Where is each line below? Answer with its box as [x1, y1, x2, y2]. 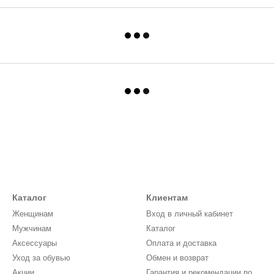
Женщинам [12, 209, 53, 218]
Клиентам [146, 193, 188, 202]
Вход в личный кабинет [146, 209, 233, 218]
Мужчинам [12, 224, 51, 233]
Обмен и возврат [146, 253, 209, 262]
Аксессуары [12, 239, 57, 248]
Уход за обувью [12, 253, 70, 262]
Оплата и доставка [146, 239, 217, 248]
